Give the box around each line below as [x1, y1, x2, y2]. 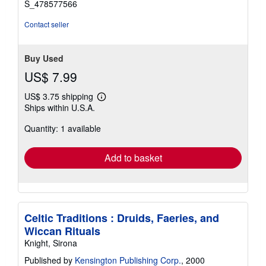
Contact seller [24, 19, 69, 30]
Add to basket [104, 151, 162, 165]
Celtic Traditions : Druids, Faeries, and [24, 210, 219, 226]
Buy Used [24, 52, 64, 65]
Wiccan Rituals [24, 223, 100, 239]
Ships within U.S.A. [24, 102, 95, 114]
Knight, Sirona [24, 237, 77, 249]
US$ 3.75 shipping [24, 90, 96, 103]
